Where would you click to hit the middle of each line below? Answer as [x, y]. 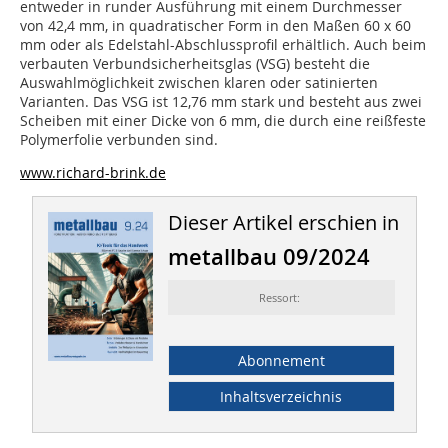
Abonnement [281, 361]
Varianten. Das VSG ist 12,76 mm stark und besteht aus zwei [221, 102]
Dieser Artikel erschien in [283, 223]
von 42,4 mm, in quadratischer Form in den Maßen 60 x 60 [215, 26]
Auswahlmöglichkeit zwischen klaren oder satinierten [199, 83]
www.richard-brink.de [93, 173]
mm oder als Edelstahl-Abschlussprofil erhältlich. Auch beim [223, 45]
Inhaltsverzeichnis [281, 397]
